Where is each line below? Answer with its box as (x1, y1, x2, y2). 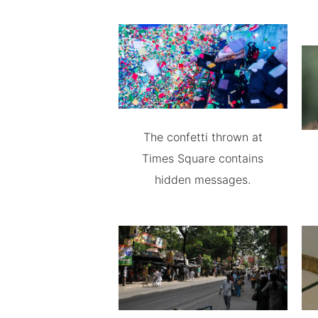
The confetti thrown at (143, 130, 263, 144)
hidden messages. (155, 172, 251, 187)
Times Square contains (142, 151, 264, 165)
